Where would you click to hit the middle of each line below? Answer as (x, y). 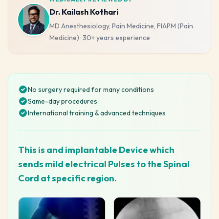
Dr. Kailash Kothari (84, 12)
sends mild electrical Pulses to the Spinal (104, 164)
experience (132, 38)
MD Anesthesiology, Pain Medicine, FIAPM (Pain (121, 26)
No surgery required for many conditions (91, 89)
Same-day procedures (63, 101)
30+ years (98, 38)
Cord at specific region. (67, 178)
